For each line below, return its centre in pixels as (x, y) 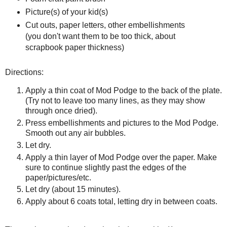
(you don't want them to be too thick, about (100, 36)
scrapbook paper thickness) (74, 47)
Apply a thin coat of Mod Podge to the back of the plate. (124, 90)
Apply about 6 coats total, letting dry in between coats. (121, 202)
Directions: (24, 72)
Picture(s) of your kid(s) (66, 12)
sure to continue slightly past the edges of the (106, 167)
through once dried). (61, 110)
